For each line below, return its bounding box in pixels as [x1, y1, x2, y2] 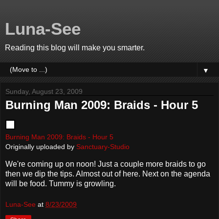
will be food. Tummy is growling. [5, 179, 116, 188]
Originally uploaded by [5, 142, 76, 151]
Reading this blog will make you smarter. [5, 44, 145, 52]
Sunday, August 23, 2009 [5, 88, 83, 95]
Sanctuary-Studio [76, 142, 130, 151]
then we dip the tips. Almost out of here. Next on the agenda [5, 169, 210, 178]
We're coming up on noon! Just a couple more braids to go [5, 159, 206, 168]
